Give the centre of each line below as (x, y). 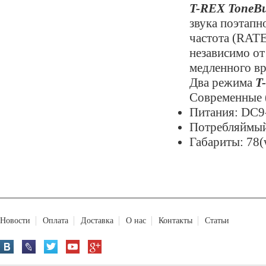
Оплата (56, 221)
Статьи (217, 221)
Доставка (97, 221)
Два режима (222, 83)
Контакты (175, 221)
